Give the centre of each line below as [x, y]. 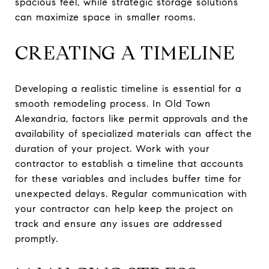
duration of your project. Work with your [113, 148]
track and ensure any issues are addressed [119, 223]
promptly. [37, 238]
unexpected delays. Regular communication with [131, 193]
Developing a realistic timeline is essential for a [128, 88]
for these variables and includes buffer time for [128, 178]
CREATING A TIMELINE [125, 53]
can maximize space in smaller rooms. [105, 17]
